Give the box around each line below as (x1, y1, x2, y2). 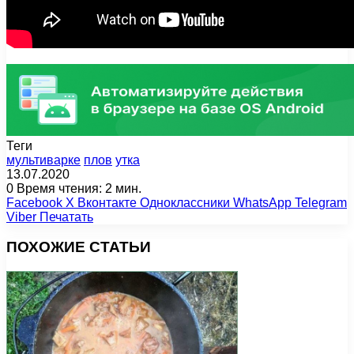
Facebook (6, 195, 62, 209)
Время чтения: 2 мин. (13, 181, 141, 195)
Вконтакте (77, 195, 137, 209)
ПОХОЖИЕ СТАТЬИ (6, 239, 151, 256)
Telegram (295, 195, 347, 209)
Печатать (40, 209, 93, 224)
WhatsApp (233, 195, 292, 209)
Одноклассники (140, 195, 230, 209)
